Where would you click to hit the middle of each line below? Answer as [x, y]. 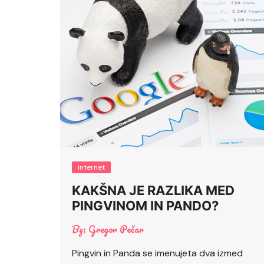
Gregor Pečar [116, 229]
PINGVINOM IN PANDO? [145, 205]
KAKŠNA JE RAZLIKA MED [153, 190]
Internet [91, 167]
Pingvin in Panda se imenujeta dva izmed [157, 253]
